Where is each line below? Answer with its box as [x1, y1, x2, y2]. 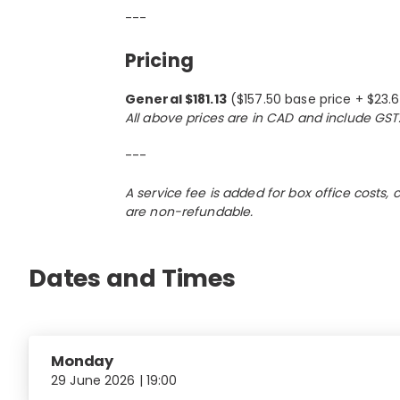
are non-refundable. [124, 202, 254, 221]
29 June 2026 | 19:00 [51, 371, 178, 389]
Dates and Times [29, 261, 236, 295]
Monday [51, 350, 114, 371]
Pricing [124, 47, 194, 74]
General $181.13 [124, 89, 227, 108]
